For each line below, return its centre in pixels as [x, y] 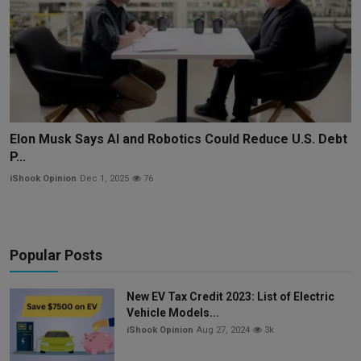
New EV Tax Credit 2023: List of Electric [230, 296]
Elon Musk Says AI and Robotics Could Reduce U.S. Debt [178, 139]
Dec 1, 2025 [104, 178]
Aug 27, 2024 [223, 330]
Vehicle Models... [173, 312]
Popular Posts [56, 255]
